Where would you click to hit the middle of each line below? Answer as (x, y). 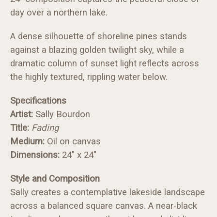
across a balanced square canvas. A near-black (104, 206)
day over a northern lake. (59, 12)
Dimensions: (35, 155)
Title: (20, 128)
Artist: (22, 114)
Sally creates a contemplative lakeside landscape (108, 192)
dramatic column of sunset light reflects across (105, 63)
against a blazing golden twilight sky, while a (97, 50)
